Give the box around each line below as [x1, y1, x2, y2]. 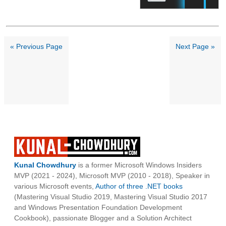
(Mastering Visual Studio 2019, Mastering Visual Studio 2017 [14, 193, 207, 201]
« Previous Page [10, 42, 63, 51]
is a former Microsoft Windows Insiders [76, 161, 202, 169]
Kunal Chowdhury [14, 161, 76, 169]
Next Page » [176, 42, 215, 51]
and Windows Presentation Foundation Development [14, 203, 182, 212]
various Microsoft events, [14, 182, 95, 191]
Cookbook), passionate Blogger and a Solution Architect [14, 214, 192, 222]
